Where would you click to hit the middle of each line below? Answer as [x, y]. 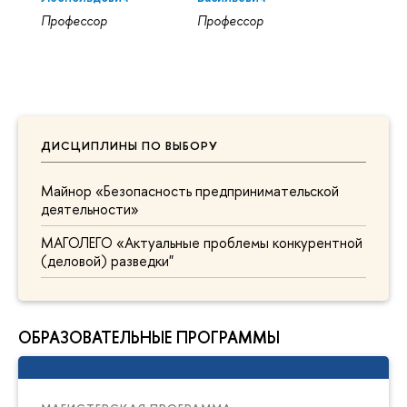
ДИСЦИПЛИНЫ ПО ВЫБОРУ [129, 145]
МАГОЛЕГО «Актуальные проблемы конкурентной [202, 242]
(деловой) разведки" [107, 260]
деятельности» [90, 208]
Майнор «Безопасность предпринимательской [190, 190]
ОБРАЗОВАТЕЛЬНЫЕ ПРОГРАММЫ [149, 337]
